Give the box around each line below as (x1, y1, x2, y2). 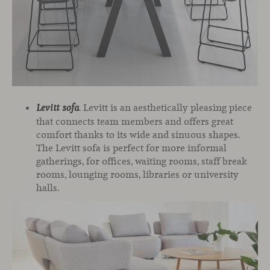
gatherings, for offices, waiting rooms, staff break (36, 155, 247, 168)
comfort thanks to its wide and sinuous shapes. (36, 128, 240, 142)
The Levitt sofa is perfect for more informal (36, 142, 227, 155)
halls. (36, 181, 60, 195)
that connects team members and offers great (36, 115, 233, 128)
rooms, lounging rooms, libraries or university (36, 168, 239, 181)
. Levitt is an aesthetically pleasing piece (79, 101, 252, 115)
